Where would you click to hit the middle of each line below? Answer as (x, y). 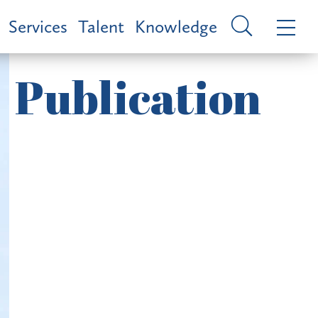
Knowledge (176, 26)
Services (38, 26)
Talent (101, 26)
